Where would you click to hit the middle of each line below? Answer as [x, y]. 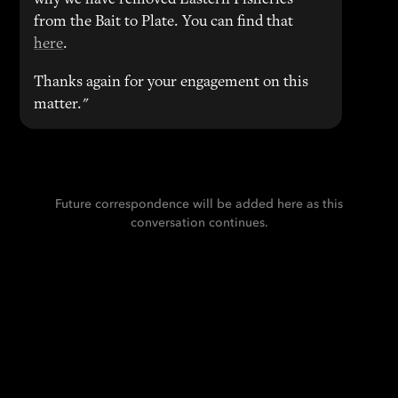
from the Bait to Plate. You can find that [164, 22]
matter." [62, 105]
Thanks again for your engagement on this [171, 83]
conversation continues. [199, 223]
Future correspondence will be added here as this [199, 204]
